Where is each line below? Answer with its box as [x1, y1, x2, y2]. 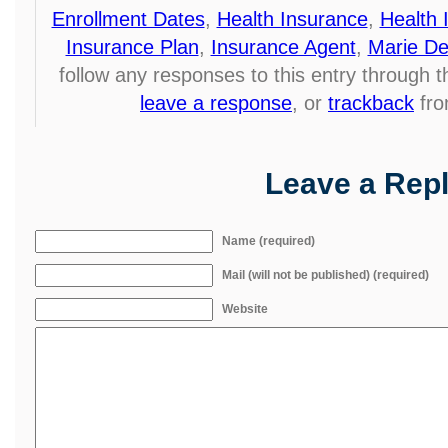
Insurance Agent [210, 35, 356, 58]
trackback [328, 91, 414, 114]
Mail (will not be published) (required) [222, 267, 429, 282]
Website [222, 301, 268, 316]
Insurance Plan [65, 35, 199, 58]
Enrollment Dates [51, 7, 205, 30]
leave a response [140, 91, 292, 114]
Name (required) [222, 233, 315, 248]
